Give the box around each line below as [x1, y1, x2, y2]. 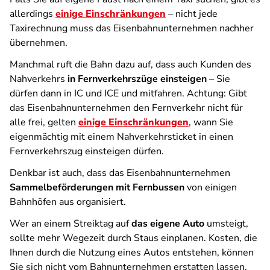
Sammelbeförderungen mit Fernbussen [10, 181, 184, 194]
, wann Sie [189, 116, 233, 129]
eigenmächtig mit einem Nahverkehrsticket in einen [10, 130, 233, 143]
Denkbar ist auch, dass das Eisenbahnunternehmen [10, 166, 230, 180]
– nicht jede [166, 7, 218, 20]
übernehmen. [10, 36, 67, 49]
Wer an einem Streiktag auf [10, 217, 131, 230]
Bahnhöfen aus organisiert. [10, 195, 126, 209]
